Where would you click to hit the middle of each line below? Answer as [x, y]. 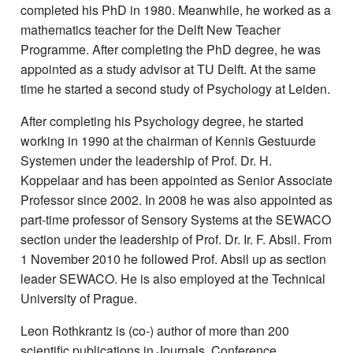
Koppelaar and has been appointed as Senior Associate [176, 180]
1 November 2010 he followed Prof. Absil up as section [173, 259]
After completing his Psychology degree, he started [162, 121]
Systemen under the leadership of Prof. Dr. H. [146, 161]
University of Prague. [79, 299]
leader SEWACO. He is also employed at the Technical [173, 279]
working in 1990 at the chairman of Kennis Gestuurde [168, 141]
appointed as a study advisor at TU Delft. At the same [168, 69]
